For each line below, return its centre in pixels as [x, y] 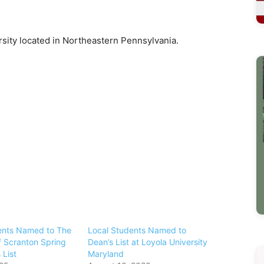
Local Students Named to [137, 230]
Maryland [106, 254]
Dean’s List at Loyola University [148, 242]
